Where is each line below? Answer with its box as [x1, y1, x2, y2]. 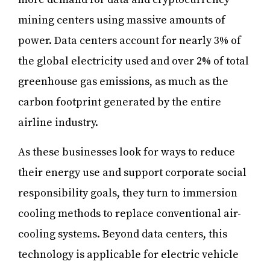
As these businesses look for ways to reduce [18, 145, 235, 160]
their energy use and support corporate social [18, 166, 246, 180]
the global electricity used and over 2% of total [18, 54, 249, 69]
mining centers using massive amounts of [18, 13, 225, 28]
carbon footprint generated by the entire [18, 95, 221, 110]
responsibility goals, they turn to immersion [18, 186, 237, 201]
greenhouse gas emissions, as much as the [18, 75, 228, 89]
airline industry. [18, 116, 103, 130]
